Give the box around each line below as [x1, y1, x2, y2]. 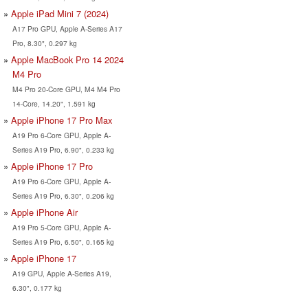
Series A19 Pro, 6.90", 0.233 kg [12, 144, 114, 155]
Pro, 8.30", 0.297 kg [12, 37, 77, 48]
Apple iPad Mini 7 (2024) [11, 6, 109, 20]
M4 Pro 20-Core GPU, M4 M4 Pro [12, 83, 120, 94]
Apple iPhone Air [11, 205, 78, 219]
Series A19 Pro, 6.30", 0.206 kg [12, 190, 114, 201]
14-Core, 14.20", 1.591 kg [12, 98, 96, 109]
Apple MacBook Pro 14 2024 [11, 52, 124, 66]
